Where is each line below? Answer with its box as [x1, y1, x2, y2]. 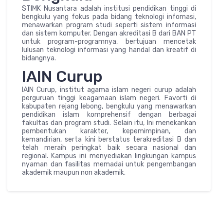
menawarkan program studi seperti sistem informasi [22, 20, 196, 29]
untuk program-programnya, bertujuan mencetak [22, 37, 196, 46]
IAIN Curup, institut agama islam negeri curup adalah [22, 85, 196, 94]
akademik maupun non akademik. [22, 168, 126, 177]
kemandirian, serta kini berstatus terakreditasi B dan [22, 135, 196, 144]
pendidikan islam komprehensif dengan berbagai [22, 110, 196, 119]
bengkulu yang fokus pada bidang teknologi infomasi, [22, 12, 196, 21]
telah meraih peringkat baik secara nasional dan [22, 143, 196, 152]
